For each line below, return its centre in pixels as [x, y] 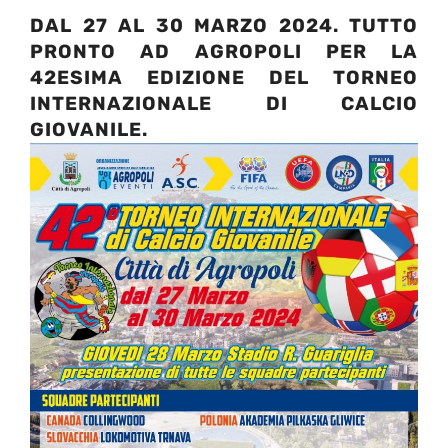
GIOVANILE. [89, 129]
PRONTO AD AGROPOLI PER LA [224, 51]
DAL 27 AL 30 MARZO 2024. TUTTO [224, 25]
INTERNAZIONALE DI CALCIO [224, 103]
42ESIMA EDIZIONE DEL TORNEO [224, 77]
